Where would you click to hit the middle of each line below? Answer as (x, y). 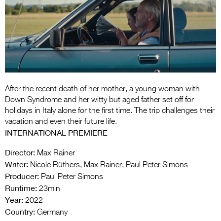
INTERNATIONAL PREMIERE (56, 132)
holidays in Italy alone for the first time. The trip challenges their (110, 111)
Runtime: (21, 188)
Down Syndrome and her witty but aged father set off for (99, 100)
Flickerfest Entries (155, 22)
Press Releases (150, 169)
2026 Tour (129, 89)
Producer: (22, 176)
